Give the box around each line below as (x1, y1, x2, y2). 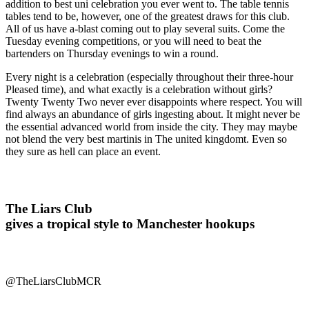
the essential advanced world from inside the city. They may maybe (6, 121, 297, 133)
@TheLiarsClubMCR (6, 275, 101, 287)
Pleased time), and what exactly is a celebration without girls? (6, 83, 272, 96)
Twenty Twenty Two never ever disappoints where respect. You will (6, 96, 302, 108)
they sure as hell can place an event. (6, 146, 161, 158)
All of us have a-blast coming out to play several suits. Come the (6, 23, 285, 35)
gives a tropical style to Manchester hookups (6, 217, 255, 232)
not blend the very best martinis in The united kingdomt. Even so (6, 133, 287, 146)
